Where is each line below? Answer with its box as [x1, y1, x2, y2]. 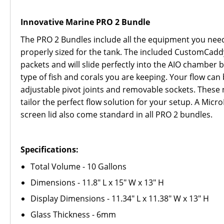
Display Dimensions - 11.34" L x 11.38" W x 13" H [30, 193, 209, 204]
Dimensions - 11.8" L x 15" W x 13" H [30, 177, 164, 188]
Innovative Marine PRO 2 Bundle [20, 16, 150, 27]
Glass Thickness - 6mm [30, 209, 116, 220]
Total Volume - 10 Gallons [30, 161, 126, 172]
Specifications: [20, 144, 78, 155]
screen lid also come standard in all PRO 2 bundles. [20, 109, 212, 120]
